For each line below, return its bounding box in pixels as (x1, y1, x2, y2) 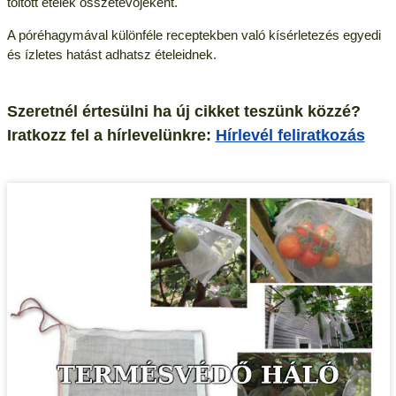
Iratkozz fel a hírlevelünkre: (6, 126, 216, 144)
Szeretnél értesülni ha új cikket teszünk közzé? (6, 102, 361, 120)
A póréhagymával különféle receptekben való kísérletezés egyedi (6, 27, 381, 42)
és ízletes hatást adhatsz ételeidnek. (6, 46, 217, 62)
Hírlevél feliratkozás (215, 126, 365, 144)
